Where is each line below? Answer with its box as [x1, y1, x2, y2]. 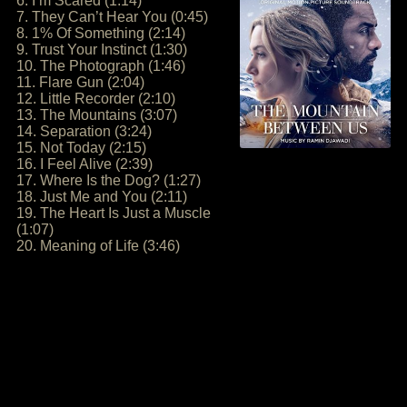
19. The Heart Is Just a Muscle [16, 205, 211, 221]
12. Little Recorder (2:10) [16, 91, 175, 106]
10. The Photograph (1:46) [16, 58, 185, 74]
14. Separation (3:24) [16, 124, 152, 139]
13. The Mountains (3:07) [16, 107, 177, 123]
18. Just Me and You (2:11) [16, 189, 187, 204]
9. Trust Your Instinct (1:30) [16, 42, 187, 57]
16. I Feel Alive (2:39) [16, 156, 153, 172]
